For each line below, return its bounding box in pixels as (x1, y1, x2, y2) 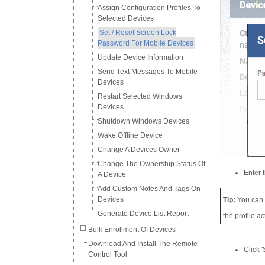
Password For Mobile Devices (98, 39, 193, 47)
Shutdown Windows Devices (98, 117, 189, 125)
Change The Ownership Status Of (98, 160, 205, 168)
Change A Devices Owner (98, 146, 180, 154)
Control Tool (88, 250, 127, 258)
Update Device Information (98, 53, 183, 62)
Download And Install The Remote (88, 240, 198, 248)
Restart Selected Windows (98, 92, 182, 101)
